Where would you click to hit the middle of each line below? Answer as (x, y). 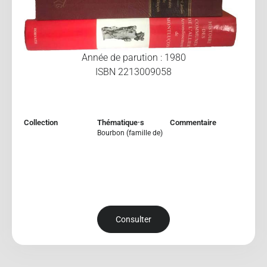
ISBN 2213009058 (133, 72)
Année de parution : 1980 (133, 57)
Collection (41, 122)
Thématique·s (120, 122)
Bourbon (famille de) (130, 133)
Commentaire (193, 122)
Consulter (133, 220)
